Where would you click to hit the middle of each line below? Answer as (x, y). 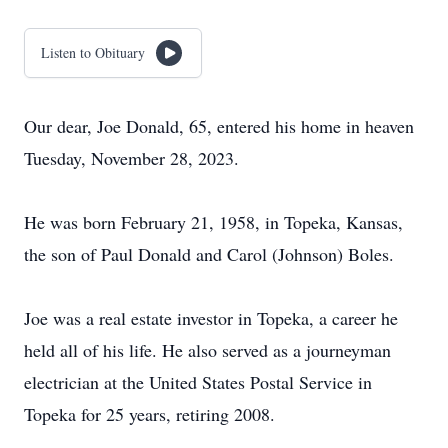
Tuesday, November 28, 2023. (131, 158)
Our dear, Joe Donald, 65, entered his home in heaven (219, 126)
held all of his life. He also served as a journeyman (207, 350)
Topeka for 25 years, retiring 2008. (149, 414)
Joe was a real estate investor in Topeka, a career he (211, 318)
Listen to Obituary (93, 52)
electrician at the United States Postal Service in (198, 382)
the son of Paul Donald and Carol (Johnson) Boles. (209, 254)
